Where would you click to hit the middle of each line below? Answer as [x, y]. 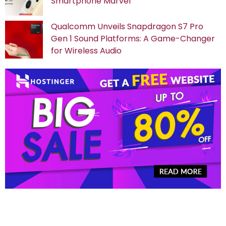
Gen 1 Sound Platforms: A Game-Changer [133, 38]
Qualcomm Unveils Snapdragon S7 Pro [127, 26]
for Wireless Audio [86, 50]
